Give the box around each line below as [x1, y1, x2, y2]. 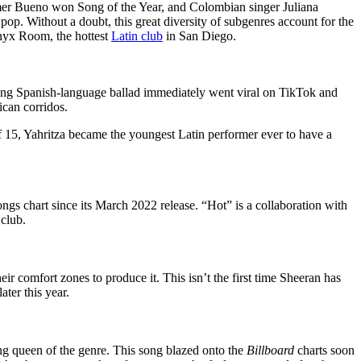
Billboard [247, 343, 294, 358]
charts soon [294, 343, 355, 358]
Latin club [111, 29, 163, 44]
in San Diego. [163, 29, 236, 44]
